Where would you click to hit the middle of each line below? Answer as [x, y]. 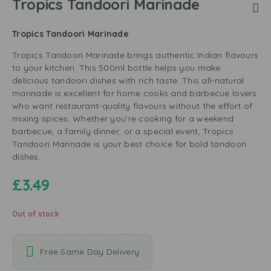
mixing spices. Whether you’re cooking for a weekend [123, 119]
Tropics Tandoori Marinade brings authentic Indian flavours [135, 55]
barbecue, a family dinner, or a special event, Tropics [123, 131]
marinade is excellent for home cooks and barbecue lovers [135, 93]
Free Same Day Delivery [90, 251]
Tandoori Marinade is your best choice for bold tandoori [129, 144]
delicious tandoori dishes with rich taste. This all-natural [128, 80]
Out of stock [36, 214]
